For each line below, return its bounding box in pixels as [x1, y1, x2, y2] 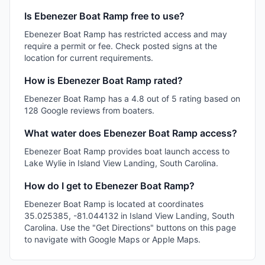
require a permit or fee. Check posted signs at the [24, 41, 217, 51]
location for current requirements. [24, 53, 153, 63]
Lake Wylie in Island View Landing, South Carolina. [24, 158, 218, 168]
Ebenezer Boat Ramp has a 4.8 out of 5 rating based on [24, 93, 240, 104]
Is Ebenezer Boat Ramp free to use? [24, 10, 185, 22]
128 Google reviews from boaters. [24, 105, 154, 115]
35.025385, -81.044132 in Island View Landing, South [24, 211, 234, 221]
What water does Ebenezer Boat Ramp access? [24, 127, 237, 139]
